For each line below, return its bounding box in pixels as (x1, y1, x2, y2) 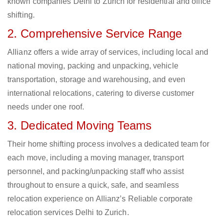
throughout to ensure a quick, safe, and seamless (7, 181, 179, 190)
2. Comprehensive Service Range (7, 27, 182, 41)
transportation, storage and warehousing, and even (7, 75, 185, 84)
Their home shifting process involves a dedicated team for (7, 140, 209, 149)
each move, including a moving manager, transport (7, 153, 184, 162)
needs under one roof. (7, 103, 85, 111)
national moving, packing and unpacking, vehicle (7, 62, 178, 70)
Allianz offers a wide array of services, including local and (7, 48, 209, 57)
